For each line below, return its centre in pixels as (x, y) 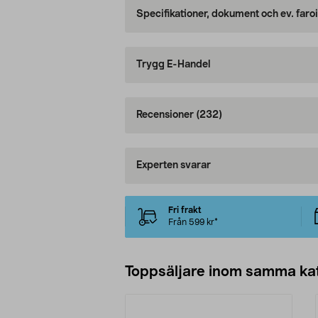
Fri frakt (185, 210)
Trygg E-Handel (173, 65)
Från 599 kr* (193, 223)
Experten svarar (173, 166)
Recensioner (166, 115)
